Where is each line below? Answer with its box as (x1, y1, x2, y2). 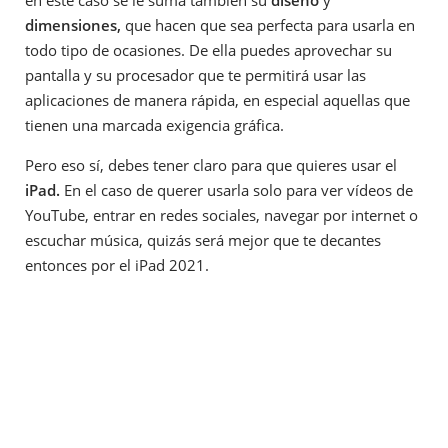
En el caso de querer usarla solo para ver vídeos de (60, 179, 413, 200)
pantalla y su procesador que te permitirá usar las (25, 64, 366, 85)
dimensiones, (25, 14, 121, 35)
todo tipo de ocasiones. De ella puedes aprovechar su (25, 39, 392, 60)
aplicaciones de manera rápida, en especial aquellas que (25, 89, 410, 110)
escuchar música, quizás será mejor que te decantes (25, 229, 381, 250)
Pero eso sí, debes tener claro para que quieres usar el (25, 154, 397, 175)
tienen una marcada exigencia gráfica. (25, 114, 284, 135)
